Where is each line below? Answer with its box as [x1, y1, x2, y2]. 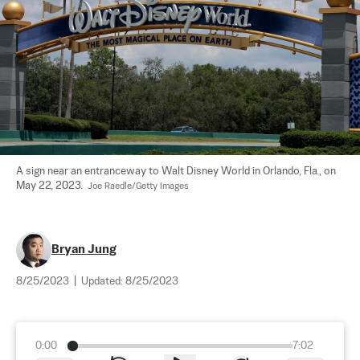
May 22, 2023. [16, 180, 88, 191]
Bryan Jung [51, 243, 117, 256]
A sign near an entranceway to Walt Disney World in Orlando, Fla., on [16, 166, 338, 177]
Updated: [81, 276, 125, 287]
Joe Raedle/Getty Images [88, 181, 189, 191]
